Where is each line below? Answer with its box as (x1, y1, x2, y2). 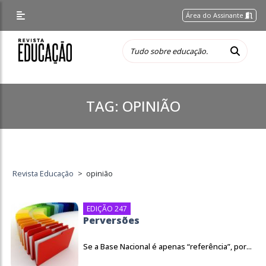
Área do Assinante (186, 11, 246, 20)
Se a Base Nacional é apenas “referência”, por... (83, 241, 252, 252)
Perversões (83, 214, 140, 227)
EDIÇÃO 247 (87, 204, 127, 214)
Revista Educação (12, 168, 74, 179)
